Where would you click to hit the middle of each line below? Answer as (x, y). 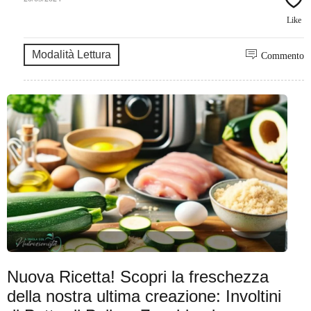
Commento (283, 56)
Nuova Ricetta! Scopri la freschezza (138, 277)
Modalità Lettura (72, 55)
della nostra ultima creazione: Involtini (144, 296)
